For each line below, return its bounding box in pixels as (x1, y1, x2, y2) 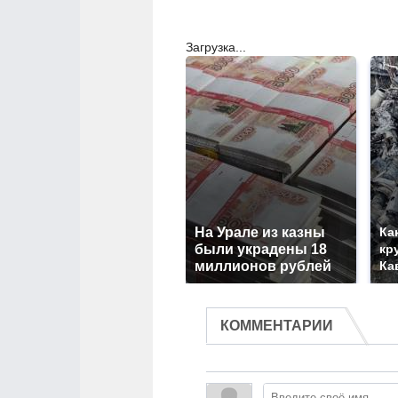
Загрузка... (186, 40, 246, 54)
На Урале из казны (195, 225, 325, 240)
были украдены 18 (195, 242, 327, 257)
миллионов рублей (195, 259, 331, 274)
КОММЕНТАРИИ (220, 318, 333, 333)
